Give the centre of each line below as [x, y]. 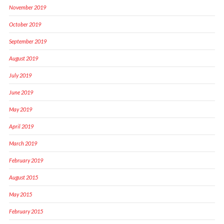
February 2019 [26, 160]
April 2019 [21, 126]
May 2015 [20, 194]
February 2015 [26, 211]
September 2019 [27, 41]
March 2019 [23, 143]
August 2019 [23, 58]
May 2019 [20, 109]
